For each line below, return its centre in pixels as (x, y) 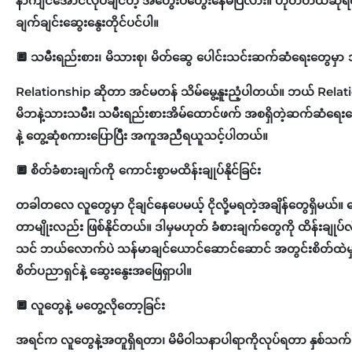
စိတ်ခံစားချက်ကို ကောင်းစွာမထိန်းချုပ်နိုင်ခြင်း (147, 170)
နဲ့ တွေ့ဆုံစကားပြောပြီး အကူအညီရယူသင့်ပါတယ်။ (143, 135)
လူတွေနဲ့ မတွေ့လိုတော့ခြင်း (99, 305)
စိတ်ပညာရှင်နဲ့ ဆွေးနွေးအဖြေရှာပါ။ (105, 270)
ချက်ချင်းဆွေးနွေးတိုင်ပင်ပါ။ (90, 22)
